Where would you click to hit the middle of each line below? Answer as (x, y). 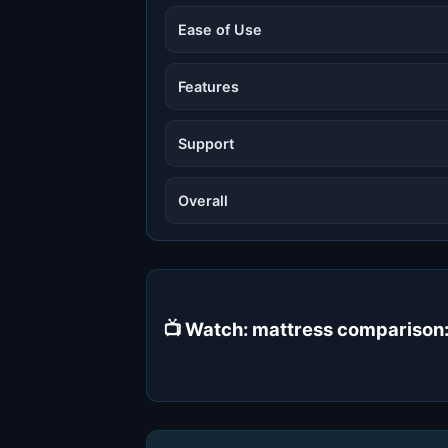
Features (208, 86)
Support (206, 143)
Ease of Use (220, 29)
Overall (203, 200)
